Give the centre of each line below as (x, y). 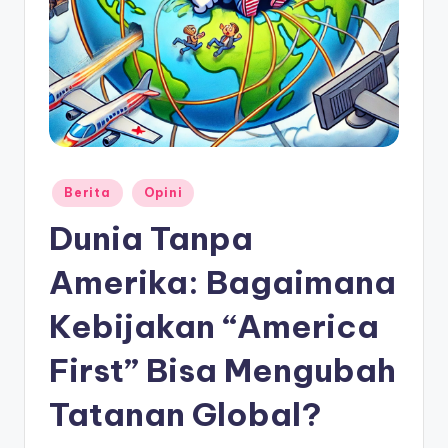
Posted (69, 187)
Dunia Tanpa (151, 237)
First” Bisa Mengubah (222, 369)
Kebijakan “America (214, 325)
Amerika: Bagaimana (222, 281)
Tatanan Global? (185, 413)
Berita (87, 192)
